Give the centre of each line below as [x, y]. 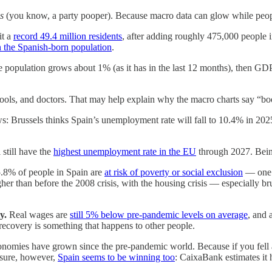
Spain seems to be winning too [116, 257]
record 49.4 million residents [68, 36]
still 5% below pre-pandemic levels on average [159, 214]
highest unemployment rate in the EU [125, 151]
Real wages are [38, 214]
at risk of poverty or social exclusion [174, 172]
